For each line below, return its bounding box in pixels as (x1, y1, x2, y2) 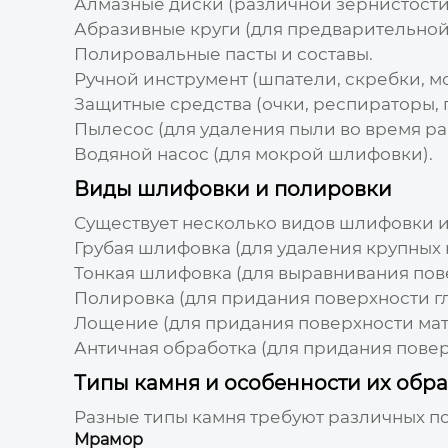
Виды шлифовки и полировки (73, 176, 392, 201)
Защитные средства (73, 93, 252, 114)
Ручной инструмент (73, 68, 248, 89)
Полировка (73, 287, 175, 308)
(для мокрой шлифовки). (208, 143, 433, 164)
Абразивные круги (73, 18, 241, 39)
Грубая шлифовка (73, 237, 231, 258)
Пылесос (73, 118, 154, 139)
